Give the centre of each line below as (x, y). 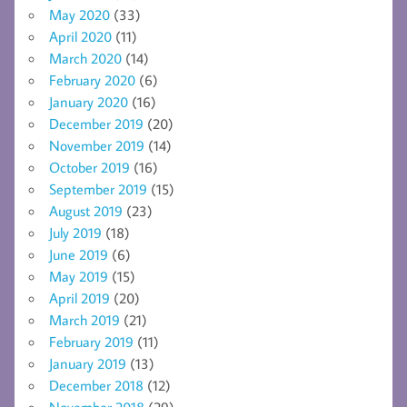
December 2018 (96, 385)
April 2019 (79, 298)
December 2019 (96, 123)
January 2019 (88, 363)
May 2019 (79, 276)
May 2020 (79, 14)
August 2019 (86, 210)
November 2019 (97, 145)
